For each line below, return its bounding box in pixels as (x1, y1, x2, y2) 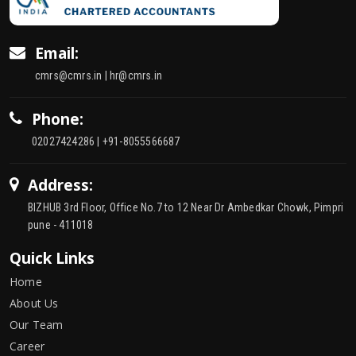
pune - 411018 (28, 218, 94, 231)
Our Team (10, 316, 64, 332)
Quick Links (10, 247, 95, 269)
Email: (35, 42, 79, 64)
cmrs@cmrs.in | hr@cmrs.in (35, 68, 162, 82)
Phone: (32, 108, 83, 130)
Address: (28, 174, 93, 195)
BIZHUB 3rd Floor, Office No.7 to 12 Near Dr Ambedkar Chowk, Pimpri (28, 200, 344, 214)
